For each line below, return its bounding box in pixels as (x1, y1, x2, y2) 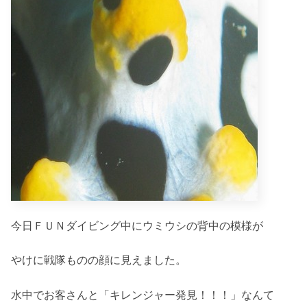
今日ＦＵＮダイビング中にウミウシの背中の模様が (11, 219, 263, 232)
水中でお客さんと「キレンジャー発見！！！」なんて (11, 288, 274, 301)
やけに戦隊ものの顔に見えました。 (11, 254, 186, 267)
